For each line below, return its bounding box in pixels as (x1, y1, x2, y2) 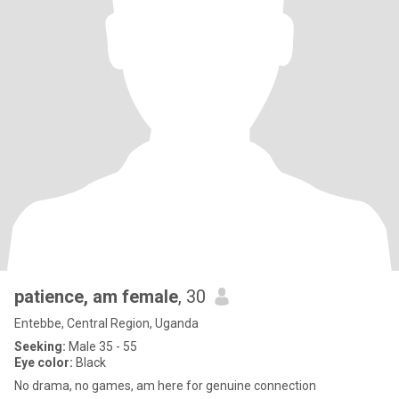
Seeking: (14, 339, 66, 354)
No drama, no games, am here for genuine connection (14, 379, 316, 393)
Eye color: (14, 355, 73, 370)
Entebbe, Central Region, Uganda (14, 316, 199, 330)
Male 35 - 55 (66, 339, 137, 354)
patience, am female (93, 286, 178, 307)
